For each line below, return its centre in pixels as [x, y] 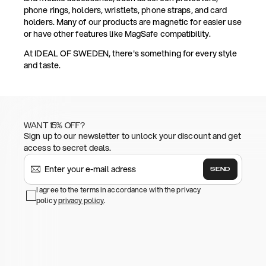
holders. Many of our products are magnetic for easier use [133, 22]
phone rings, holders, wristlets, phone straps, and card [126, 10]
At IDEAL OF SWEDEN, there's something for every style [131, 54]
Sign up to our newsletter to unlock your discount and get [132, 136]
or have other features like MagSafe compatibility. [118, 34]
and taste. [42, 66]
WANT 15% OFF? [55, 126]
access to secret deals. [68, 148]
